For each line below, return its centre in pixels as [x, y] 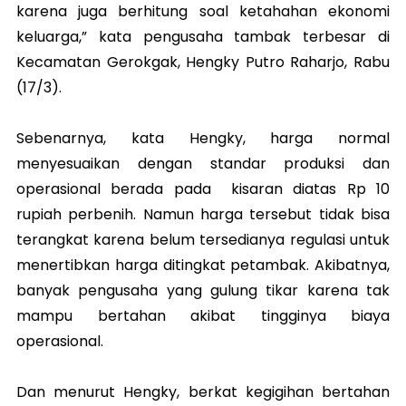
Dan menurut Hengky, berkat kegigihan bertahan [203, 391]
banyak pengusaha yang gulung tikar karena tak [203, 290]
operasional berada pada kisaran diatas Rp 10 [203, 188]
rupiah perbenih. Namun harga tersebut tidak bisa [203, 214]
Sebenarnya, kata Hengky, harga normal [203, 138]
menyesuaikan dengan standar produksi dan [203, 163]
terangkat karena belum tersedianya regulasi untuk [203, 239]
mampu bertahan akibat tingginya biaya [203, 315]
